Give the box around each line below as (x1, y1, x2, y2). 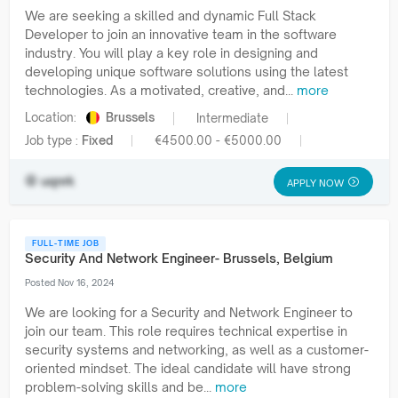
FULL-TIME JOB (31, 238, 99, 249)
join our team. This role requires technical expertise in (25, 322, 347, 338)
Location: (25, 110, 80, 125)
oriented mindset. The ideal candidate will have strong (25, 360, 351, 376)
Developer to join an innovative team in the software (25, 27, 337, 43)
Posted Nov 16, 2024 (25, 276, 115, 288)
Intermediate (196, 110, 268, 125)
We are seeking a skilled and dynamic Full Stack (25, 8, 316, 24)
